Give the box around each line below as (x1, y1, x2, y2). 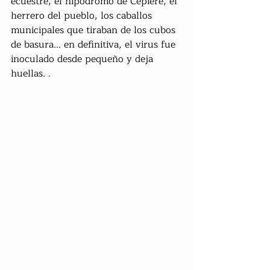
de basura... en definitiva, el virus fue (11, 36, 178, 52)
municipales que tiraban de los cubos (11, 22, 178, 38)
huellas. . (11, 65, 51, 81)
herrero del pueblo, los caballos (11, 7, 155, 24)
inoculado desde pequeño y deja (11, 51, 156, 67)
